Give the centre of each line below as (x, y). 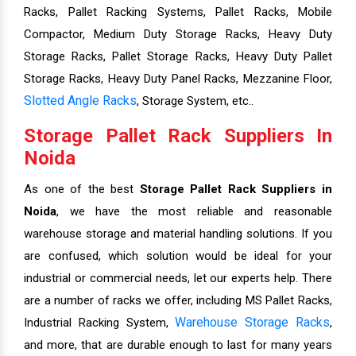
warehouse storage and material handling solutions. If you (178, 234)
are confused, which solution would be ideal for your (178, 256)
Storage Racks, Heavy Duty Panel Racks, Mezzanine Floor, (178, 79)
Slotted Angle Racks (80, 101)
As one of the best (82, 190)
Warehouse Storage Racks (253, 323)
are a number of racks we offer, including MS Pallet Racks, (178, 301)
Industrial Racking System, (100, 323)
